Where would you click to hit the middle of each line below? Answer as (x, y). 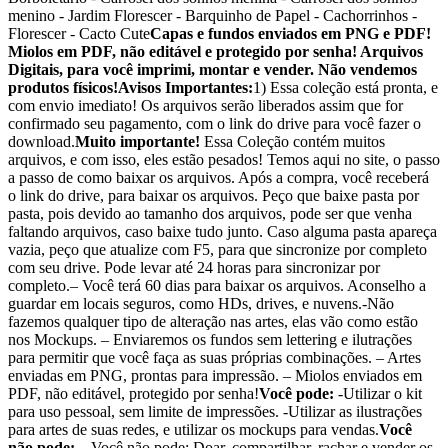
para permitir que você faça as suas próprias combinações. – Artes (214, 357)
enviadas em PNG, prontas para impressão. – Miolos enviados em (215, 375)
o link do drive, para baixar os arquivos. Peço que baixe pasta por (213, 195)
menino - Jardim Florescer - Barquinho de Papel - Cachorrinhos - (212, 15)
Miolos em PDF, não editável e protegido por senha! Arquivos (215, 51)
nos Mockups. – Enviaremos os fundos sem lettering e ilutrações (210, 339)
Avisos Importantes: (185, 87)
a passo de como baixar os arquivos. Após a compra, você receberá (218, 177)
